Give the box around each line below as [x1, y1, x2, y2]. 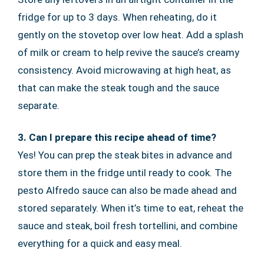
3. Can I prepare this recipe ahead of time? [18, 131, 216, 143]
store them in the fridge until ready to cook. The [18, 166, 232, 179]
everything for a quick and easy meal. [18, 237, 182, 249]
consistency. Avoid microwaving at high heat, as [18, 64, 231, 76]
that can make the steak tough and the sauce [18, 81, 219, 94]
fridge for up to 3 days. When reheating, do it [18, 11, 217, 23]
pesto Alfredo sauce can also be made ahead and [18, 184, 237, 196]
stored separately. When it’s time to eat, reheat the [18, 202, 243, 214]
